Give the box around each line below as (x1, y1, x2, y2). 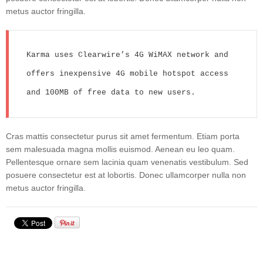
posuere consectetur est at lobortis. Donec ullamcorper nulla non (6, 170, 246, 180)
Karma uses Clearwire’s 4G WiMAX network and (26, 50, 228, 59)
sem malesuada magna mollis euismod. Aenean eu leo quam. (6, 144, 235, 154)
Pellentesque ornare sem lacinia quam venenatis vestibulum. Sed (6, 157, 248, 167)
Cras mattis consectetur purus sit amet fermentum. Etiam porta (6, 131, 240, 141)
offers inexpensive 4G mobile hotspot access (26, 69, 228, 78)
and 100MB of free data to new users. (26, 87, 195, 97)
